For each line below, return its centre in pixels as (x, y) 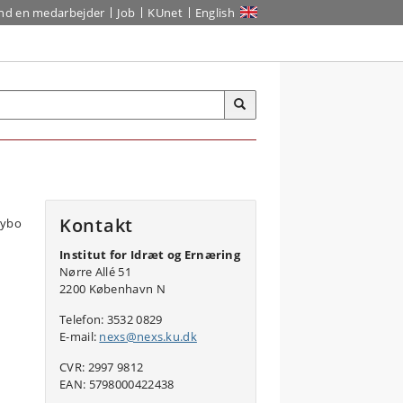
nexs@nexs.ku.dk (148, 336)
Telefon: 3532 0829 (111, 319)
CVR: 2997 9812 (102, 367)
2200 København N (112, 289)
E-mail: (80, 336)
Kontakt (96, 225)
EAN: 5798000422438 (117, 384)
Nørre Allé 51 (95, 272)
